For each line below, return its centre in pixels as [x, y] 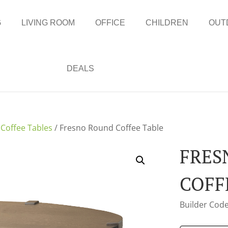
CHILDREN [167, 23]
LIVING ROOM [48, 23]
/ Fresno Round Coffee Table [108, 128]
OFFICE [110, 23]
